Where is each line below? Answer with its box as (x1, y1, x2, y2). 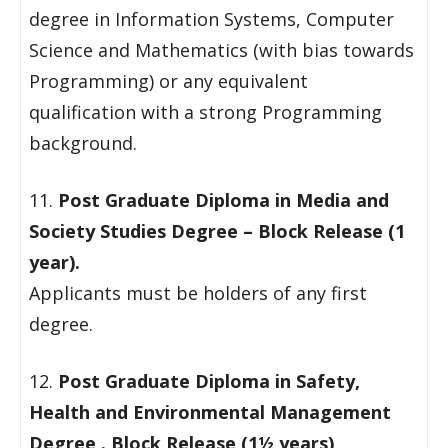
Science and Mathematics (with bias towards (29, 38, 414, 62)
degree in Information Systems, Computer (29, 7, 394, 31)
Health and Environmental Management (29, 400, 391, 424)
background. (29, 131, 137, 155)
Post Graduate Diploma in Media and (58, 188, 389, 212)
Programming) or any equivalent (29, 69, 308, 93)
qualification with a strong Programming (29, 100, 382, 124)
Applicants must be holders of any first (29, 281, 367, 305)
